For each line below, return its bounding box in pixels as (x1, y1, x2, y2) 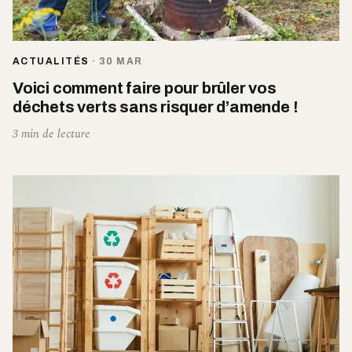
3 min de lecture (13, 124, 90, 143)
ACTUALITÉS (13, 55, 90, 67)
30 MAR (98, 55, 143, 67)
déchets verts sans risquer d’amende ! (13, 97, 299, 115)
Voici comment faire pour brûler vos (13, 79, 277, 97)
